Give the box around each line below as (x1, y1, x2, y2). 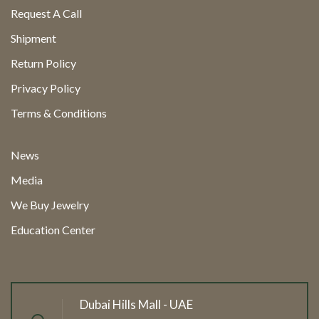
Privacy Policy (11, 80, 80, 95)
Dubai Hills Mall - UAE (80, 296, 193, 312)
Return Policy (11, 56, 76, 70)
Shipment (11, 31, 56, 45)
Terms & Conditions (11, 105, 107, 120)
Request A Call (11, 6, 82, 20)
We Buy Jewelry (11, 197, 89, 211)
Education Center (11, 222, 95, 236)
